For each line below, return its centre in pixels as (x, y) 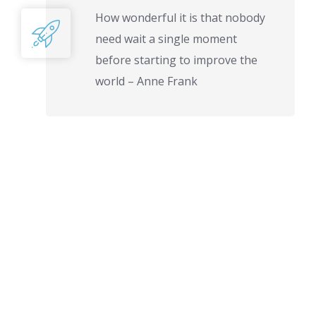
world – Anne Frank (146, 81)
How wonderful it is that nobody (180, 18)
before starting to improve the (176, 60)
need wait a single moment (166, 39)
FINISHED (195, 266)
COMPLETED (55, 282)
